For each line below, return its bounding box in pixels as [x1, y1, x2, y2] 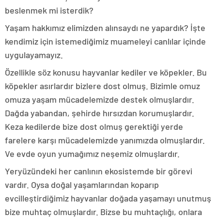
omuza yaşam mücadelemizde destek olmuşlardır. [5, 93, 194, 105]
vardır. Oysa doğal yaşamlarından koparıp [5, 179, 159, 190]
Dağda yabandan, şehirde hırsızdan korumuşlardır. [5, 107, 194, 118]
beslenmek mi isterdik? [5, 4, 93, 15]
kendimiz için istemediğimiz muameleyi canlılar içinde [5, 35, 206, 46]
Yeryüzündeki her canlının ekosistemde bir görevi [5, 165, 192, 176]
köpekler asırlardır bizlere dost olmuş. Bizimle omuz [5, 80, 200, 91]
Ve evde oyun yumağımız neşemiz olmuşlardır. [5, 148, 180, 159]
